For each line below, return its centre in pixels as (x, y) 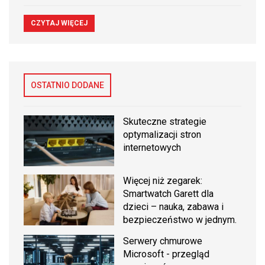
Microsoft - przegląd (167, 254)
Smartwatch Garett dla (169, 194)
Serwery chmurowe (163, 241)
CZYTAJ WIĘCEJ (59, 23)
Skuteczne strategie (165, 121)
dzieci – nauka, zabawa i (174, 207)
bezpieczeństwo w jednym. (180, 220)
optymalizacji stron (162, 134)
